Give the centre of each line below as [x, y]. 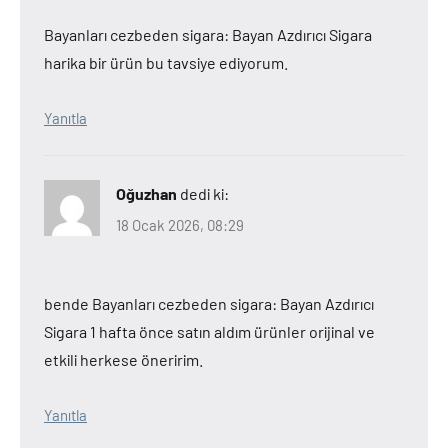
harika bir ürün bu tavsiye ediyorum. [166, 62]
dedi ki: [204, 193]
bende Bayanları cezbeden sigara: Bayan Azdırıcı [209, 303]
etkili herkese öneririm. [123, 359]
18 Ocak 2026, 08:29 [180, 225]
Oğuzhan [146, 193]
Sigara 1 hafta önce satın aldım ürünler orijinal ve [209, 331]
